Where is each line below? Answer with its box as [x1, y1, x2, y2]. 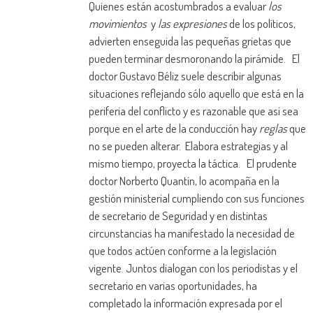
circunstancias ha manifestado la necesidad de [88, 226, 295, 241]
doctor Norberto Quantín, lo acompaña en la [88, 173, 279, 189]
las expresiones [157, 16, 229, 31]
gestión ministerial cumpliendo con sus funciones [88, 191, 305, 206]
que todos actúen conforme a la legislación [88, 243, 277, 259]
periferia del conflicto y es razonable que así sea [88, 103, 298, 119]
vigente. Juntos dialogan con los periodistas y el [88, 261, 298, 276]
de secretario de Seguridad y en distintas [88, 208, 268, 224]
